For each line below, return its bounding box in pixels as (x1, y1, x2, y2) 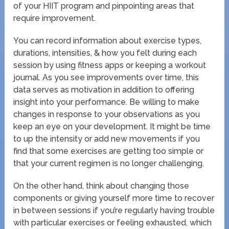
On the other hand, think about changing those (13, 180, 190, 191)
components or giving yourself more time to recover (13, 193, 215, 203)
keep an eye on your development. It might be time (13, 121, 211, 131)
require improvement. (13, 13, 96, 23)
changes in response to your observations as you (13, 109, 200, 119)
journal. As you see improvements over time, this (13, 72, 199, 82)
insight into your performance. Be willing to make (13, 97, 200, 107)
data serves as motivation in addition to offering (13, 84, 195, 95)
